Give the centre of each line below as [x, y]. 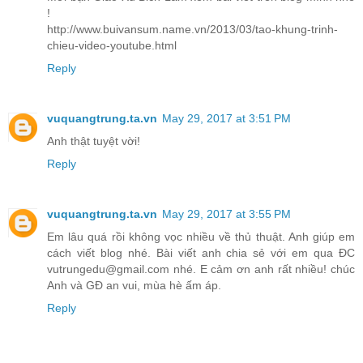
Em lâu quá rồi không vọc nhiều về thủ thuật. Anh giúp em [201, 237]
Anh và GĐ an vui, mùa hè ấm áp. [134, 286]
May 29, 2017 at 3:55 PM [226, 214]
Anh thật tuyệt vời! [94, 141]
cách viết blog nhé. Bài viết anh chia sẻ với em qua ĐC [201, 253]
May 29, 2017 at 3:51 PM [226, 119]
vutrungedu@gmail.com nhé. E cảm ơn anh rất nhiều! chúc [201, 269]
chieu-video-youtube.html [112, 46]
